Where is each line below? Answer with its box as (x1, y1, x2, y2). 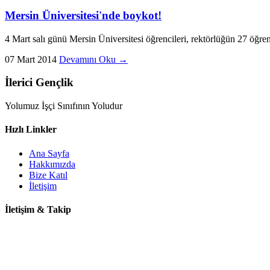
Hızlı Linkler (5, 124, 57, 135)
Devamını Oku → (59, 54, 128, 64)
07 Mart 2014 (5, 54, 57, 64)
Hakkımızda (29, 159, 75, 169)
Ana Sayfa (29, 148, 69, 159)
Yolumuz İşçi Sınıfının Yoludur (5, 101, 122, 111)
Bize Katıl (29, 169, 67, 180)
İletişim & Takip (5, 204, 71, 215)
